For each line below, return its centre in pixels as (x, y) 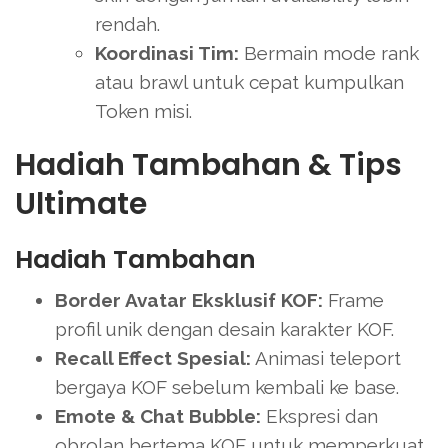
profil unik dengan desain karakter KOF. (224, 329)
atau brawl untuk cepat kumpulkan (249, 82)
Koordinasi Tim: (167, 53)
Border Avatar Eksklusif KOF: (189, 300)
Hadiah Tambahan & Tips (208, 165)
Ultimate (81, 204)
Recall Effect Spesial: (153, 358)
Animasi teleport (326, 358)
